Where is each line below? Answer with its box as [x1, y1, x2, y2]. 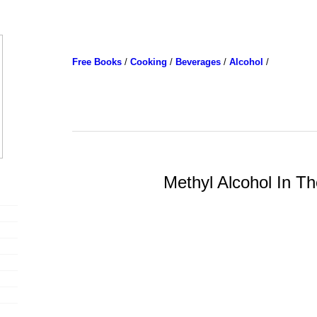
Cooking [129, 57, 167, 67]
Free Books [71, 57, 122, 67]
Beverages [175, 57, 221, 67]
